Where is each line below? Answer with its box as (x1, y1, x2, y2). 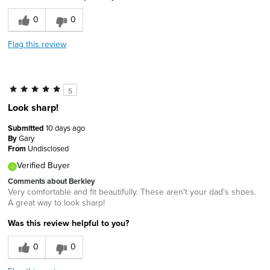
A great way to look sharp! (8, 196, 105, 209)
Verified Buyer (17, 159, 70, 172)
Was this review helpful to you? (8, 217, 129, 230)
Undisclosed (28, 143, 69, 154)
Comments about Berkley (8, 175, 95, 187)
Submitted (8, 122, 46, 134)
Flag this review (8, 38, 66, 51)
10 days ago (46, 122, 85, 134)
